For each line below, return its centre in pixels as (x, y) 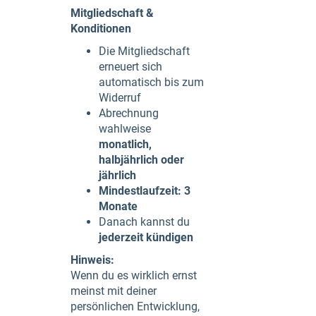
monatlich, (125, 144)
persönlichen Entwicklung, (135, 306)
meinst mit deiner (114, 291)
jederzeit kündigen (146, 237)
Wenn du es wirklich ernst (134, 275)
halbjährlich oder (141, 159)
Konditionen (101, 28)
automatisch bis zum (151, 82)
